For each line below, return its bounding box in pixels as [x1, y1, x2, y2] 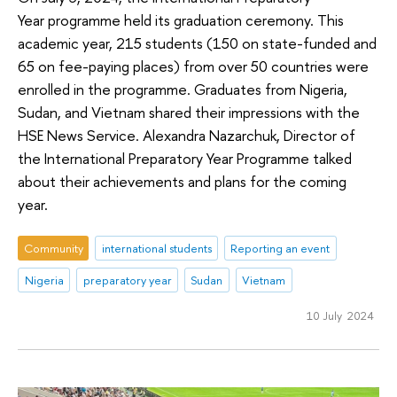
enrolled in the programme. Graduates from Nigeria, [18, 79, 347, 100]
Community [23, 240, 83, 256]
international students [101, 240, 212, 256]
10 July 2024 [306, 307, 374, 323]
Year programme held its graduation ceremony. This [18, 10, 344, 31]
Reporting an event [230, 240, 331, 256]
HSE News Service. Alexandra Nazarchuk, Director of [18, 125, 355, 146]
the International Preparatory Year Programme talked [18, 148, 352, 169]
